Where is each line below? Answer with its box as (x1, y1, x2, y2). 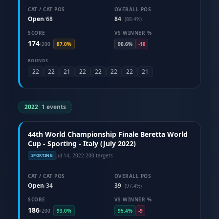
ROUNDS (28, 57, 48, 64)
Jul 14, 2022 (56, 152, 85, 159)
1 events (42, 103, 66, 111)
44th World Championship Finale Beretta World (28, 130, 188, 139)
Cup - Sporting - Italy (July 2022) (28, 139, 136, 148)
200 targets (86, 152, 113, 159)
